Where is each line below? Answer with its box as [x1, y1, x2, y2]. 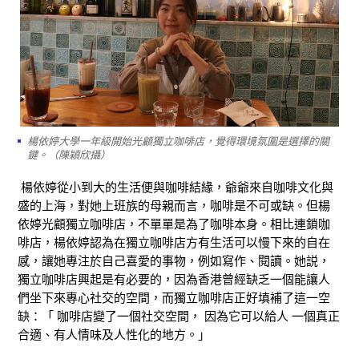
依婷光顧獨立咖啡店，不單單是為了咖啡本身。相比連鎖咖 [18, 217, 330, 232]
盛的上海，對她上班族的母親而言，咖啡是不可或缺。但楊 [18, 199, 330, 213]
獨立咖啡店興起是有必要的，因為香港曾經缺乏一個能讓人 [18, 272, 330, 287]
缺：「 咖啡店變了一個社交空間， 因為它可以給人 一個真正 [18, 309, 340, 324]
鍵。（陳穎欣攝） [27, 149, 111, 162]
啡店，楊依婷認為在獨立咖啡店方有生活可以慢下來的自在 [18, 236, 330, 250]
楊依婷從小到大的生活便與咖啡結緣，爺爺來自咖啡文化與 [21, 180, 333, 195]
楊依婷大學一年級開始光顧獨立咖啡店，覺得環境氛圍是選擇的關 [27, 135, 329, 148]
